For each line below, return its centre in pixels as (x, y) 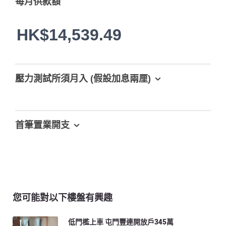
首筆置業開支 (42, 125)
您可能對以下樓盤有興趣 (63, 197)
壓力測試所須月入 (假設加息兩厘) (83, 79)
